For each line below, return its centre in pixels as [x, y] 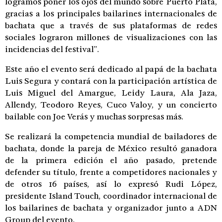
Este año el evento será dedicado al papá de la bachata [111, 69]
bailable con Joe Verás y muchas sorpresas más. [94, 116]
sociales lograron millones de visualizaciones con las [111, 37]
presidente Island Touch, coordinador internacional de [111, 196]
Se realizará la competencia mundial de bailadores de [111, 136]
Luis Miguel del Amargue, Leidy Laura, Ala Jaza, [111, 93]
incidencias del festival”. [52, 49]
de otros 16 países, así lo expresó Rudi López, [111, 184]
